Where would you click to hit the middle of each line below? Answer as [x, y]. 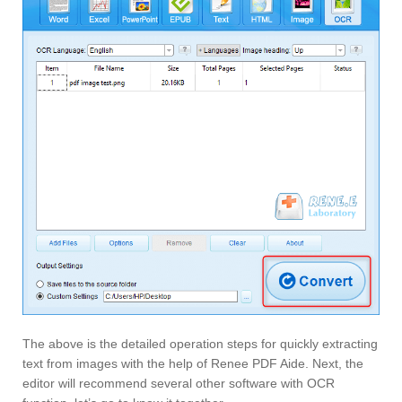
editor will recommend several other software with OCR [179, 383]
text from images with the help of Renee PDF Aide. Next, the [193, 363]
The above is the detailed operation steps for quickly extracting [200, 343]
